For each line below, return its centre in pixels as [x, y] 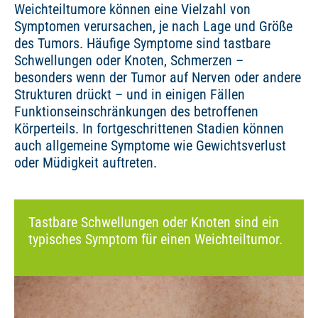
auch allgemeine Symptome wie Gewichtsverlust [150, 146]
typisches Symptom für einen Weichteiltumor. [155, 239]
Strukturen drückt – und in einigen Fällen [130, 94]
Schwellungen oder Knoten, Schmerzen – [129, 60]
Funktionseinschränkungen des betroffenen [136, 111]
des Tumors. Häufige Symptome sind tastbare [142, 43]
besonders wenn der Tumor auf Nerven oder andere [158, 77]
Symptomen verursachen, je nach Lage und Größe [153, 26]
